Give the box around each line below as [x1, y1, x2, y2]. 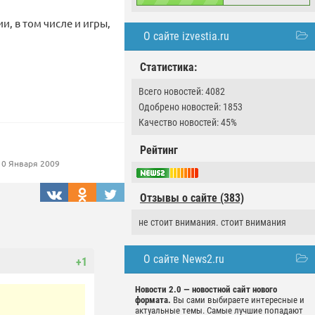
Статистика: [140, 60, 197, 74]
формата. [135, 295, 171, 306]
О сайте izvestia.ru [143, 30, 229, 43]
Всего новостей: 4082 [139, 86, 225, 97]
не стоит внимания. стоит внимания [139, 217, 286, 229]
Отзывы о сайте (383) [140, 191, 244, 205]
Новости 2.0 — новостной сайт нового [135, 284, 277, 295]
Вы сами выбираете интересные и [171, 295, 304, 306]
